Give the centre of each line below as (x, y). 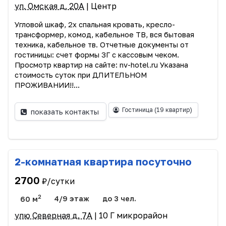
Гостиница (138, 110)
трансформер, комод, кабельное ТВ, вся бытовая (104, 35)
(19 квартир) (173, 110)
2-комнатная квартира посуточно (103, 162)
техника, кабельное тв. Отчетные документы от (102, 45)
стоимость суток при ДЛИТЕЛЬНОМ (81, 75)
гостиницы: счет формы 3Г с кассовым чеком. (97, 55)
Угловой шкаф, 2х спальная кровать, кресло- (95, 25)
